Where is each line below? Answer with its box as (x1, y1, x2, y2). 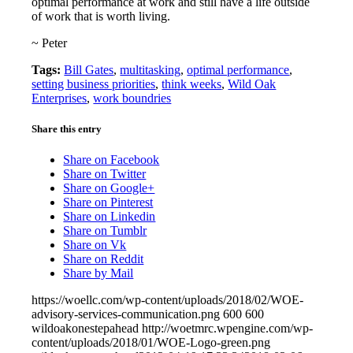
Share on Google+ (63, 181, 155, 195)
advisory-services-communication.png (32, 307, 221, 321)
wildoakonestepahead (32, 321, 139, 336)
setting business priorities (32, 76, 156, 91)
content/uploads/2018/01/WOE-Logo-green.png (32, 336, 271, 350)
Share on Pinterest (63, 195, 154, 210)
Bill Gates (64, 62, 114, 76)
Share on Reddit (63, 252, 144, 266)
